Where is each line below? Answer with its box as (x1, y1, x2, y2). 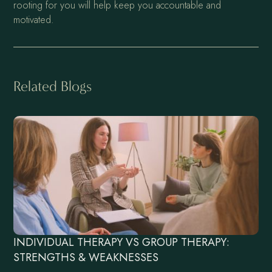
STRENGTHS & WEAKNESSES (13, 249, 159, 265)
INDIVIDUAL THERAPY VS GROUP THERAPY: (13, 234, 230, 250)
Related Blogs (13, 77, 92, 95)
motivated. (13, 12, 55, 27)
